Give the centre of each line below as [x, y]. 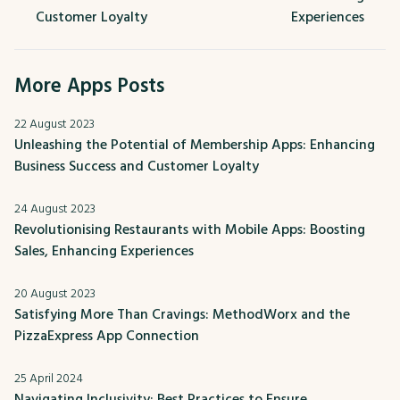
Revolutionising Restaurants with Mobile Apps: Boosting [190, 229]
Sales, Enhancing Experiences [104, 250]
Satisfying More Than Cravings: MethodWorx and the [182, 314]
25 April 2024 [49, 378]
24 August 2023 [55, 208]
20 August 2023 [55, 293]
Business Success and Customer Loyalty [137, 166]
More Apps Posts [89, 86]
